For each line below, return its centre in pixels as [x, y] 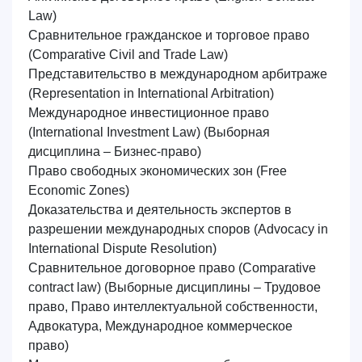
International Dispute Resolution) [122, 248]
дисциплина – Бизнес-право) [115, 152]
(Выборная [237, 132]
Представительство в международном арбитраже [178, 74]
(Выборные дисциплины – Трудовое [211, 287]
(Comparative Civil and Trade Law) [128, 55]
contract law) [65, 287]
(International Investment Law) [116, 132]
